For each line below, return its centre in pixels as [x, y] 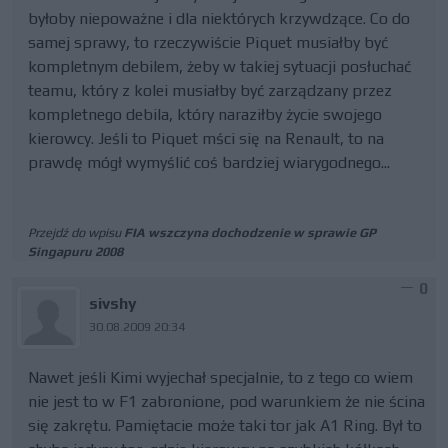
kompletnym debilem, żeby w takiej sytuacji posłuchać [219, 66]
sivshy [113, 303]
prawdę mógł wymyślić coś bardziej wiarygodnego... [209, 162]
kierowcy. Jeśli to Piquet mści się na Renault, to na [206, 138]
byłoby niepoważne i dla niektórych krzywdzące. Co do [219, 18]
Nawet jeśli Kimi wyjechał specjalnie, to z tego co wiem [220, 377]
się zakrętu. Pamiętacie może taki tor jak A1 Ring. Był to [225, 425]
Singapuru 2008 [75, 251]
